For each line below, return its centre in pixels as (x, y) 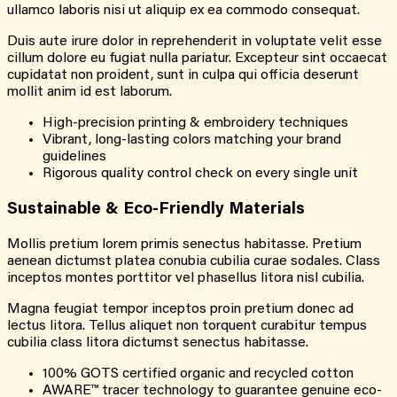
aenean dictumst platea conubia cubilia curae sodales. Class (194, 261)
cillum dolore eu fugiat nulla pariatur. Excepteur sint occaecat (197, 59)
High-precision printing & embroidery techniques (195, 124)
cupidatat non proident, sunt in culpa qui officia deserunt (183, 76)
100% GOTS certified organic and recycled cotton (198, 374)
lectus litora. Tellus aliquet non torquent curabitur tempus (187, 326)
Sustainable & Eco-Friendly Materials (156, 210)
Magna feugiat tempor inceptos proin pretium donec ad (180, 309)
